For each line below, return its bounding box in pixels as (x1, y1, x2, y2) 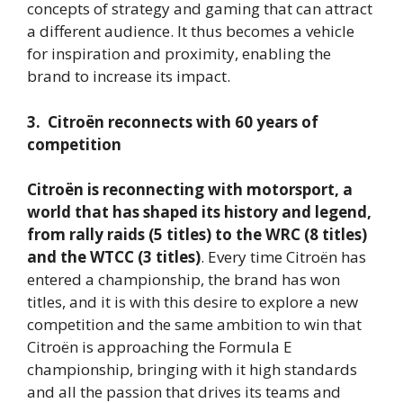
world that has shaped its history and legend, (27, 201, 372, 223)
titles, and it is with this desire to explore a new (27, 291, 358, 313)
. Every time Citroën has (201, 246, 366, 268)
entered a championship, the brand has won (27, 269, 340, 291)
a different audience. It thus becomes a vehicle (27, 21, 354, 42)
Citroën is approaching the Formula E (27, 336, 292, 358)
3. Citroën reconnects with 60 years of (27, 111, 318, 132)
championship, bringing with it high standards (27, 359, 357, 381)
